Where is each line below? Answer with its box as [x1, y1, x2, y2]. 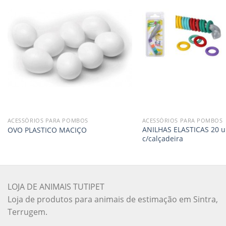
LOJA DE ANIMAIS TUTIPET [8, 181, 104, 192]
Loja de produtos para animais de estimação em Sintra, [8, 193, 218, 205]
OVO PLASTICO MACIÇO [7, 125, 87, 135]
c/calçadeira [142, 133, 183, 143]
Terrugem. [8, 206, 47, 217]
